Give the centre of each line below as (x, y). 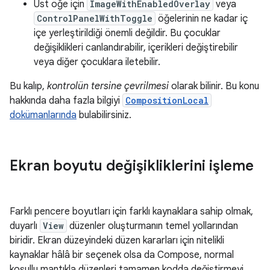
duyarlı (25, 226)
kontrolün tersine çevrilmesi (108, 86)
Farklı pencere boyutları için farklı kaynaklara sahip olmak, (131, 212)
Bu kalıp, (28, 86)
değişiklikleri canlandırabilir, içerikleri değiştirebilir (136, 48)
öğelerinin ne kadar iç (202, 19)
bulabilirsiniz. (104, 115)
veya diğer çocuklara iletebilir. (97, 62)
